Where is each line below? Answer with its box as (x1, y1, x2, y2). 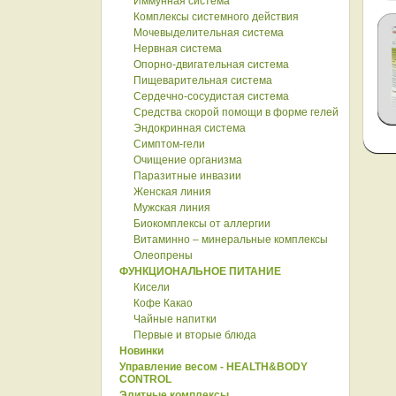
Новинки (119, 345, 164, 357)
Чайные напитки (133, 313, 217, 325)
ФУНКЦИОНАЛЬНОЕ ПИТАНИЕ (119, 265, 281, 278)
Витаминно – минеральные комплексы (133, 233, 328, 246)
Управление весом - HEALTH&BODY (119, 361, 308, 373)
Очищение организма (133, 154, 242, 166)
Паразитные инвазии (133, 170, 241, 182)
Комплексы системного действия (133, 11, 299, 23)
